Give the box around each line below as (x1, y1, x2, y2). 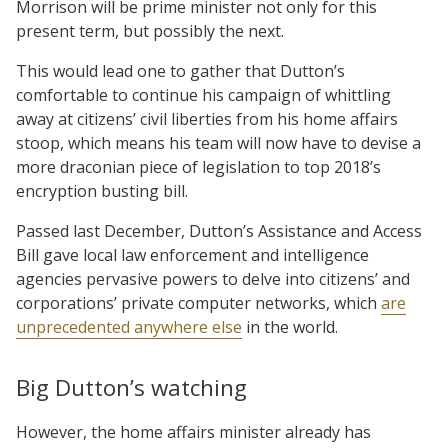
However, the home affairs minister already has (16, 420, 371, 443)
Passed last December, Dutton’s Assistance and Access (16, 219, 422, 242)
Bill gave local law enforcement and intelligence (16, 243, 369, 266)
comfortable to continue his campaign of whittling (16, 83, 391, 106)
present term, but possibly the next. (16, 19, 284, 42)
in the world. (242, 315, 338, 338)
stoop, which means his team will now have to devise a (16, 131, 421, 154)
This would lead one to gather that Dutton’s (16, 59, 345, 82)
